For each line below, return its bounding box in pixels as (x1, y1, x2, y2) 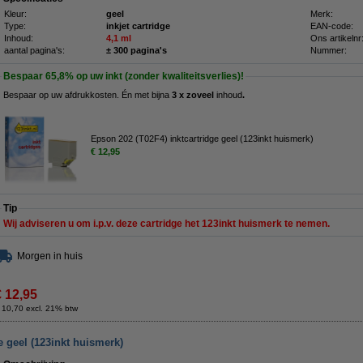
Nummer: (310, 45, 347, 55)
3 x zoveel (172, 90, 216, 100)
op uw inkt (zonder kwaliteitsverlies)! (74, 70, 244, 82)
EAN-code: (310, 21, 353, 31)
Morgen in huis (17, 250, 83, 262)
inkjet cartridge (106, 21, 170, 31)
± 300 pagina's (106, 45, 167, 55)
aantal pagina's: (4, 45, 65, 55)
